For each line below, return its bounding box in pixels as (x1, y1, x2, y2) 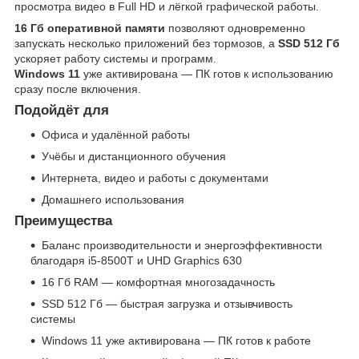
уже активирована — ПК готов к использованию (80, 67, 333, 81)
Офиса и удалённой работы (42, 128, 190, 142)
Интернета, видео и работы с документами (42, 171, 268, 185)
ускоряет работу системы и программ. (14, 52, 216, 66)
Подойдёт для (14, 103, 109, 119)
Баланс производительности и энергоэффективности (42, 238, 322, 252)
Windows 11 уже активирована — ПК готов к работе (42, 333, 311, 347)
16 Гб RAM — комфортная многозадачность (42, 275, 275, 288)
